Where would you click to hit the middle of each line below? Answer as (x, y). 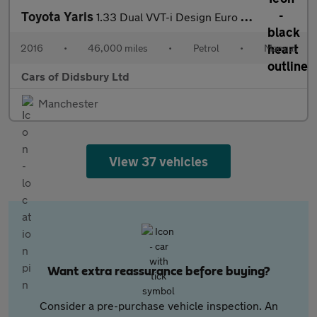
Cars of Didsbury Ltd (75, 76)
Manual (280, 48)
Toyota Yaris (59, 16)
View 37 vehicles (158, 161)
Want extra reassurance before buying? (158, 272)
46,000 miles (118, 48)
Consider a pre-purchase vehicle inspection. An (158, 305)
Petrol (206, 48)
